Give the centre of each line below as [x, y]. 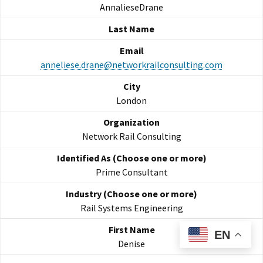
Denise [131, 244]
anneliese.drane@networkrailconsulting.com [131, 65]
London [131, 101]
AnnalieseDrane [131, 7]
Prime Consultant [131, 172]
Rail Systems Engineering [131, 208]
